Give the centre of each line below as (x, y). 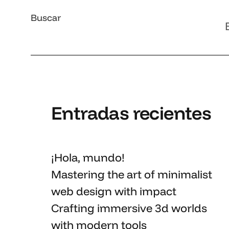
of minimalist (177, 174)
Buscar (46, 18)
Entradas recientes (131, 113)
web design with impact (114, 191)
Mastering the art (96, 174)
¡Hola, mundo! (88, 157)
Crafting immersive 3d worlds (129, 208)
